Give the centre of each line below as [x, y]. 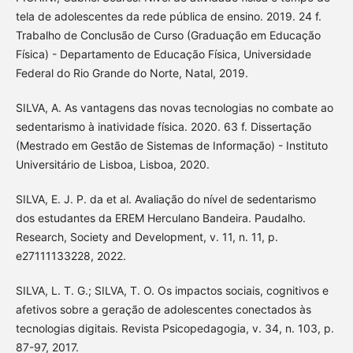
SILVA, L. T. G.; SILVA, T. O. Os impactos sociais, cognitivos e [172, 291]
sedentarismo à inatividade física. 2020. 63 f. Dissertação [163, 127]
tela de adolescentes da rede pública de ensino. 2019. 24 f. [168, 17]
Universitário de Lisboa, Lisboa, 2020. [112, 165]
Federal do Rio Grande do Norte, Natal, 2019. [132, 73]
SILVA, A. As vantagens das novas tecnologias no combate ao [174, 108]
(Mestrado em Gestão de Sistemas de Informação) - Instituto [171, 146]
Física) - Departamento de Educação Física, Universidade [163, 54]
